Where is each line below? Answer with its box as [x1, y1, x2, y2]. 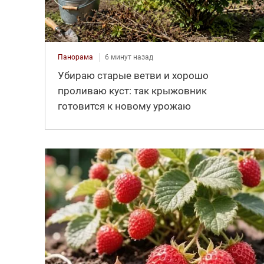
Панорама [57, 52, 93, 61]
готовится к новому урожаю [57, 100, 191, 112]
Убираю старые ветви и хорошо [57, 69, 209, 81]
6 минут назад [104, 52, 153, 61]
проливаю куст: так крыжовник [57, 84, 207, 97]
